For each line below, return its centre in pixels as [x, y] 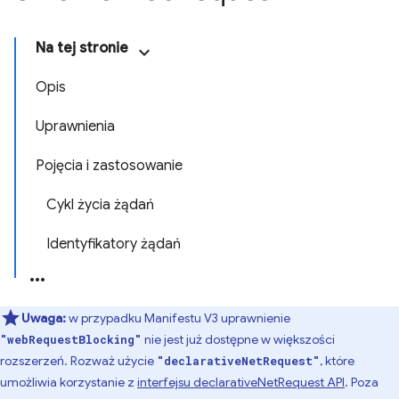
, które [337, 361]
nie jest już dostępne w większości [238, 339]
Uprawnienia [75, 126]
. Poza [362, 382]
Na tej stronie [82, 48]
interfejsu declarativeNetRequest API [241, 382]
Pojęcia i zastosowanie [109, 166]
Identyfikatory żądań [114, 244]
